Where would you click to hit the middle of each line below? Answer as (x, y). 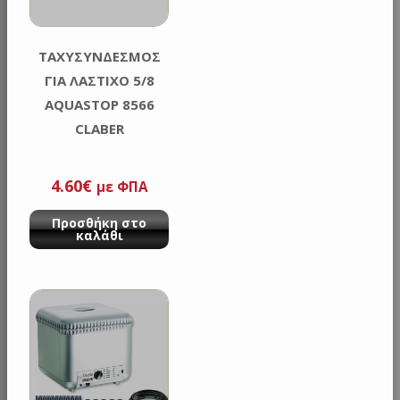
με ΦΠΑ (122, 187)
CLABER (99, 128)
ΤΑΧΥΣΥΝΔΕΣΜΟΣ (99, 56)
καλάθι (99, 236)
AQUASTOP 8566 (99, 104)
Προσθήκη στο (100, 223)
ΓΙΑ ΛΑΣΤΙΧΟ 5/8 (99, 80)
